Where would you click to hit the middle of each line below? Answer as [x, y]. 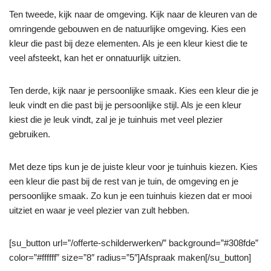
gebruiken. [30, 134]
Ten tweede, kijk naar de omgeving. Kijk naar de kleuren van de [133, 14]
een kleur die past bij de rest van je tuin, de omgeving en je [124, 181]
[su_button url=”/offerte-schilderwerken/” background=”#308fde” [134, 243]
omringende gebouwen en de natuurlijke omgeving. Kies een [127, 28]
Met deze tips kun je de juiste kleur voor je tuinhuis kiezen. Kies [133, 166]
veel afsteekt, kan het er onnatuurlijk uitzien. [95, 57]
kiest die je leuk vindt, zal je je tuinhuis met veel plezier [116, 119]
